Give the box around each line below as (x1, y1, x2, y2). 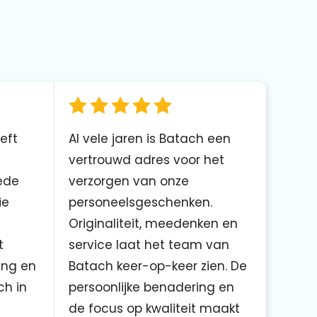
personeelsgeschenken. (69, 194, 212, 212)
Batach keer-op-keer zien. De (69, 258, 247, 275)
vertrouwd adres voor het (69, 151, 224, 169)
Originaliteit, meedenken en (69, 215, 238, 233)
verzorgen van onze (69, 173, 189, 190)
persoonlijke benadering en (69, 279, 234, 296)
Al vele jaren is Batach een (69, 130, 231, 148)
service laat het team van (69, 236, 229, 254)
